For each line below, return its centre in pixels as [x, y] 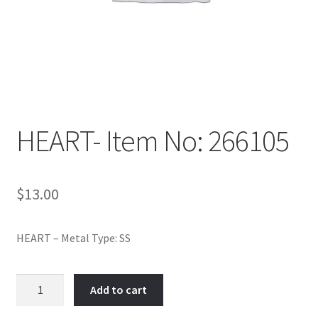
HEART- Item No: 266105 [152, 140]
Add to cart [119, 290]
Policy [31, 13]
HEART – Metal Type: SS [73, 237]
